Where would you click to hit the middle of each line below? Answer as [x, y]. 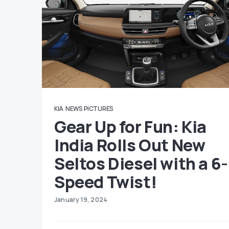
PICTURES [98, 109]
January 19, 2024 [81, 200]
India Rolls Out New [130, 145]
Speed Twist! [106, 182]
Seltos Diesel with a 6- [141, 164]
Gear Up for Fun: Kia [131, 127]
